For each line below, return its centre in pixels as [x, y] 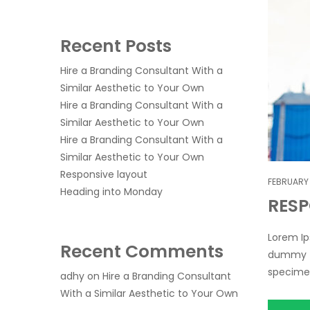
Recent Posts [116, 46]
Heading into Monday [111, 192]
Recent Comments [142, 252]
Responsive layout [104, 174]
